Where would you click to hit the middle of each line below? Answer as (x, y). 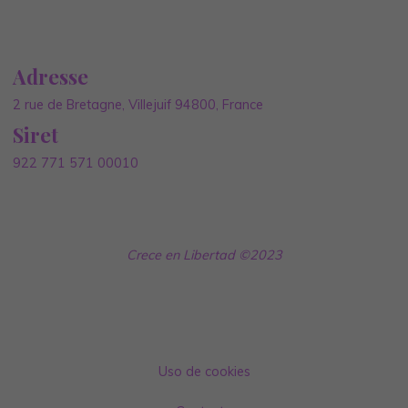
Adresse (51, 76)
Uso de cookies (204, 371)
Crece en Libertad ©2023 (204, 255)
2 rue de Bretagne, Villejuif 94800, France (138, 105)
